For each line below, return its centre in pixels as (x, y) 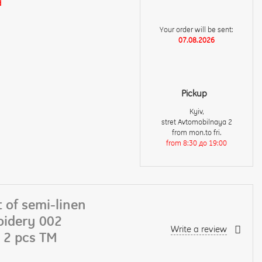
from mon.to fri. (196, 132)
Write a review (199, 229)
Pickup (194, 93)
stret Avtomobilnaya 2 (196, 122)
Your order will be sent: (196, 29)
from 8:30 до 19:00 (196, 143)
